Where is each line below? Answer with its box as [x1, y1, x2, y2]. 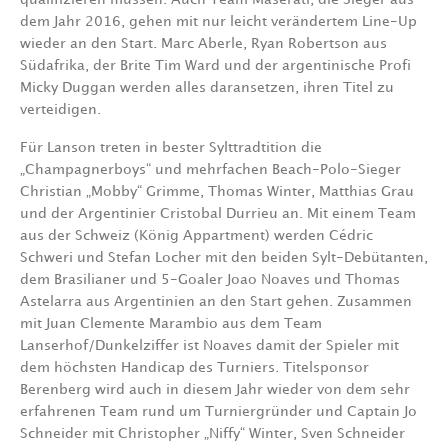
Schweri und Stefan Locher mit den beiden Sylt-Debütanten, [20, 251, 428, 265]
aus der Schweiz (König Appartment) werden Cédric [20, 229, 373, 243]
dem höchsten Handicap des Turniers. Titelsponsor [20, 361, 369, 375]
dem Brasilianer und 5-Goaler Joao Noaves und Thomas [20, 273, 400, 287]
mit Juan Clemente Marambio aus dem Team [20, 317, 322, 331]
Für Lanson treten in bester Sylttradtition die [20, 141, 322, 155]
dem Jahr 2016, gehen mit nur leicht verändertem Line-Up [20, 15, 417, 29]
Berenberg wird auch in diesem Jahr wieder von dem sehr [20, 383, 410, 397]
